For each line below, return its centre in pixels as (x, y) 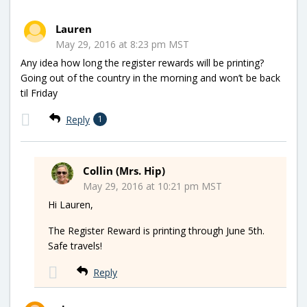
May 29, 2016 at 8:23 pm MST (122, 44)
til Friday (39, 93)
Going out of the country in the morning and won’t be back (150, 77)
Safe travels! (75, 245)
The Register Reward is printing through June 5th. (156, 230)
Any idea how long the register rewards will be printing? (142, 62)
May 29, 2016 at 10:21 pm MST (152, 186)
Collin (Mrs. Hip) (124, 170)
